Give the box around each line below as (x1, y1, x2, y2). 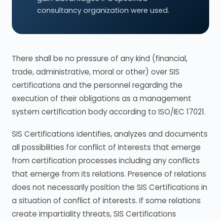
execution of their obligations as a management (12, 93, 191, 104)
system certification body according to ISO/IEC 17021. (12, 107, 206, 117)
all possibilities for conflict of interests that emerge (12, 142, 201, 152)
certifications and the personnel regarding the (12, 80, 183, 90)
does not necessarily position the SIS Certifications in (12, 182, 207, 192)
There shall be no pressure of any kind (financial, (12, 53, 187, 64)
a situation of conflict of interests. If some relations (12, 195, 201, 206)
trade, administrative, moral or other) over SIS (12, 67, 180, 77)
